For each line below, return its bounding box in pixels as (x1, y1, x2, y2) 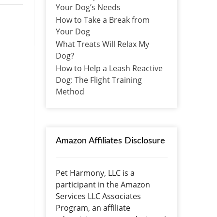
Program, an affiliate (55, 202, 130, 213)
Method (55, 86, 84, 97)
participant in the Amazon (55, 179, 150, 190)
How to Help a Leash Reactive (55, 62, 163, 74)
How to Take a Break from (55, 14, 150, 25)
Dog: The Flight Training (55, 74, 142, 85)
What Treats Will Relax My (55, 38, 149, 49)
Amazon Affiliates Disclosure (55, 136, 165, 145)
